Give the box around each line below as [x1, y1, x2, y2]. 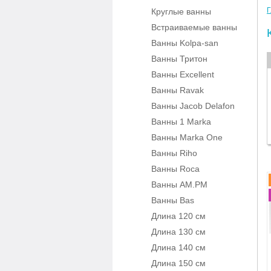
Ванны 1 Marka [151, 117, 211, 126]
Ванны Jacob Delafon [151, 101, 235, 111]
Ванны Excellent [151, 70, 214, 79]
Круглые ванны [151, 7, 211, 16]
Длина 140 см [151, 243, 206, 252]
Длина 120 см [151, 211, 206, 221]
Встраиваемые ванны [151, 22, 237, 32]
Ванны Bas [151, 195, 194, 205]
